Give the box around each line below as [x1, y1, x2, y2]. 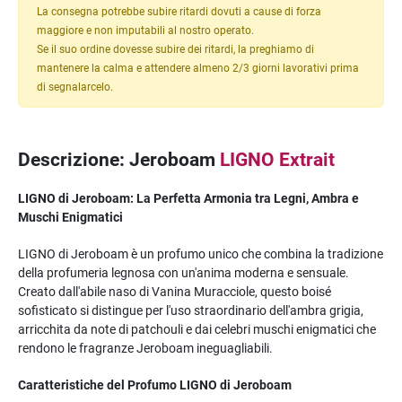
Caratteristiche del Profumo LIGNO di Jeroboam [18, 377, 292, 392]
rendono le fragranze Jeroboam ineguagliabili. [18, 340, 273, 355]
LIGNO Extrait [220, 148, 335, 170]
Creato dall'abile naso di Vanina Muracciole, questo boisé [18, 284, 331, 299]
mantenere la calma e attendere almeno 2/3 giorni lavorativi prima [37, 60, 359, 74]
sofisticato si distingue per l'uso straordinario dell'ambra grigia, [18, 302, 363, 318]
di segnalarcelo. [37, 79, 113, 93]
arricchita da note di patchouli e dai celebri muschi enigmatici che [18, 321, 376, 336]
